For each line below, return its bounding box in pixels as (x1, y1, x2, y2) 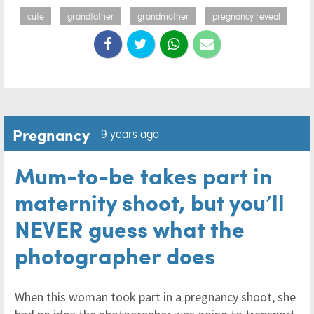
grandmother (137, 10, 189, 22)
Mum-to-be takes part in (15, 159, 272, 191)
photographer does (15, 239, 215, 271)
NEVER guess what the (15, 212, 245, 244)
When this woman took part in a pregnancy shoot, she (15, 289, 296, 305)
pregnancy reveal (212, 10, 280, 22)
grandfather (67, 10, 114, 22)
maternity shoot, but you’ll (15, 186, 285, 217)
